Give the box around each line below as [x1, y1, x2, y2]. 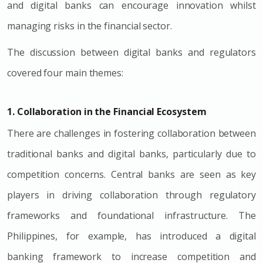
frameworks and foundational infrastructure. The [7, 208, 256, 222]
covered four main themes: [7, 66, 123, 79]
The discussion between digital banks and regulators [7, 45, 256, 59]
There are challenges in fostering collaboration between [7, 126, 256, 140]
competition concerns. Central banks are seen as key [7, 167, 256, 181]
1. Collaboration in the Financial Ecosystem [7, 104, 207, 118]
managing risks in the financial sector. [7, 19, 172, 32]
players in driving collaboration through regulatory [7, 188, 256, 201]
